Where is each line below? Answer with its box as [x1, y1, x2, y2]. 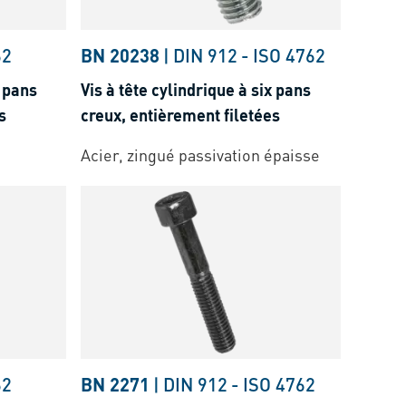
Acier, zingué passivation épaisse [81, 143, 321, 165]
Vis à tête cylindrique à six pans [81, 78, 312, 100]
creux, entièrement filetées [81, 103, 281, 125]
